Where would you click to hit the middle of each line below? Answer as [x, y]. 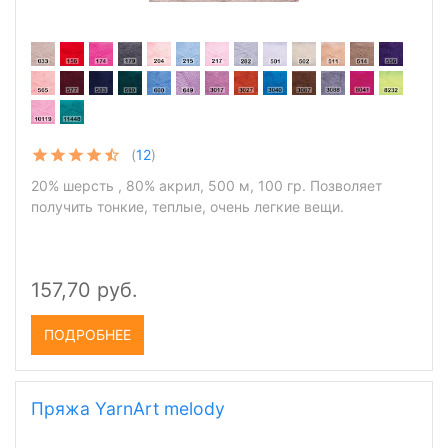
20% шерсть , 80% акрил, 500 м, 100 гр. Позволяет [206, 185]
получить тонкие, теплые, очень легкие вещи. [187, 206]
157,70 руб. [84, 290]
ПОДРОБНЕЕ [87, 334]
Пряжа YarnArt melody [128, 408]
